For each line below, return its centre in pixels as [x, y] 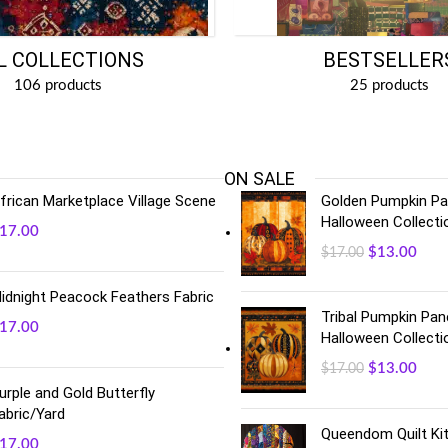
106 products [58, 85]
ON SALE [259, 178]
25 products [390, 85]
